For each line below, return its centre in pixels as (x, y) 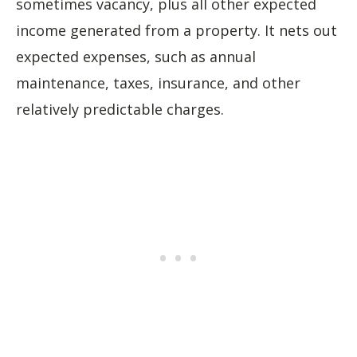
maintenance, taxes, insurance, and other (158, 83)
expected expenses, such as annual (136, 57)
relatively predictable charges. (120, 109)
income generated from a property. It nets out (177, 30)
